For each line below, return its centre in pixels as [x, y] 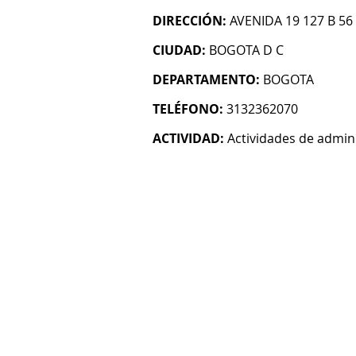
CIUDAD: [179, 50]
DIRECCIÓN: [190, 21]
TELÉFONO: [188, 109]
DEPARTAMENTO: [206, 79]
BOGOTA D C [246, 50]
